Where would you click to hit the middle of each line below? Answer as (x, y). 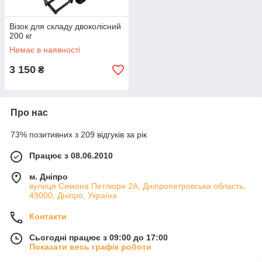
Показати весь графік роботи (90, 247)
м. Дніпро (49, 177)
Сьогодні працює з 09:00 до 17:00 (99, 238)
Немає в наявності (45, 50)
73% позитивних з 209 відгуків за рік (79, 135)
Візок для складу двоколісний (65, 27)
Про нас (29, 113)
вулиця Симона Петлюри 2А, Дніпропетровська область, (137, 186)
